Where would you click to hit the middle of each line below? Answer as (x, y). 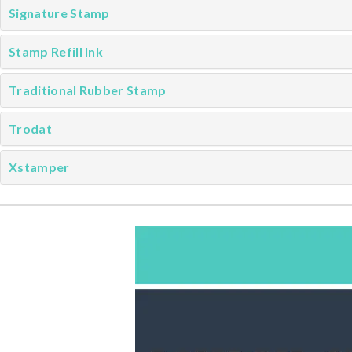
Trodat (30, 128)
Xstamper (39, 167)
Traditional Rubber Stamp (88, 90)
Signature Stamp (59, 13)
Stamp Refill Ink (56, 51)
